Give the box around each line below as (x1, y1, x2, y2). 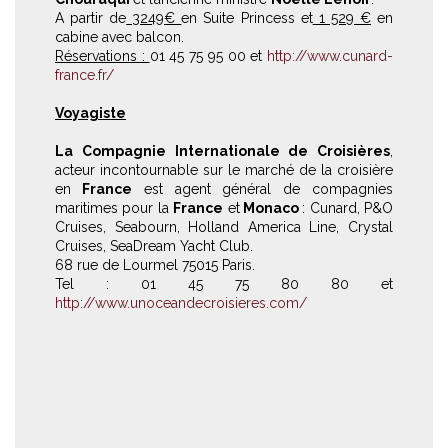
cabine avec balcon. (55, 29, 184, 45)
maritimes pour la (55, 200, 174, 216)
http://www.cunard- (267, 48, 393, 64)
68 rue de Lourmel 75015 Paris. (55, 257, 255, 273)
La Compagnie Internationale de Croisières (55, 143, 390, 159)
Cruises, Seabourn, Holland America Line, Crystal (55, 219, 393, 235)
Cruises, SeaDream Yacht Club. (55, 238, 253, 254)
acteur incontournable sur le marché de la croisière (55, 162, 393, 178)
